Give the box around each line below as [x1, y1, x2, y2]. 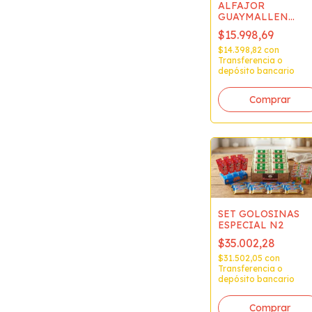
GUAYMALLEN [218, 10, 288, 24]
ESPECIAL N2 [218, 218, 283, 231]
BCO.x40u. [218, 22, 266, 35]
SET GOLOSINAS [218, 207, 299, 220]
